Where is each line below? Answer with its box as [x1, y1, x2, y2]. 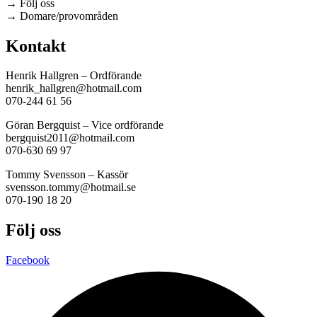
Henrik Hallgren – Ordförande [6, 69, 142, 82]
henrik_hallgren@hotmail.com [6, 82, 142, 95]
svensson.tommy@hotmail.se [6, 181, 136, 194]
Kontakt [6, 36, 66, 55]
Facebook [6, 254, 50, 267]
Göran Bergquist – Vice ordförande [6, 119, 163, 132]
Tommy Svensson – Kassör [6, 168, 128, 181]
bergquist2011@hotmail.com [6, 132, 134, 144]
